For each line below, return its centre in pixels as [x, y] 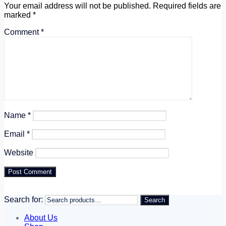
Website [19, 153]
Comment [22, 32]
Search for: [23, 200]
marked [18, 15]
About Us [41, 218]
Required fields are [187, 6]
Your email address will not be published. [77, 6]
